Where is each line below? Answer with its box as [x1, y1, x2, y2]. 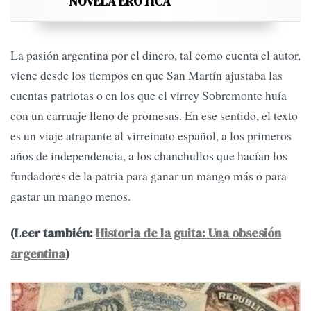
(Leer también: [10, 225, 96, 242]
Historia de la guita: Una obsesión [96, 225, 281, 242]
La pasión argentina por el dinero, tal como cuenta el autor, [10, 46, 301, 63]
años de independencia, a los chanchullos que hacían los [10, 146, 287, 164]
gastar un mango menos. [10, 187, 131, 204]
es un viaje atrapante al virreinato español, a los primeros [10, 126, 292, 144]
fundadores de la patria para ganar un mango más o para [10, 167, 287, 184]
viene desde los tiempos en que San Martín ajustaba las [10, 66, 283, 83]
